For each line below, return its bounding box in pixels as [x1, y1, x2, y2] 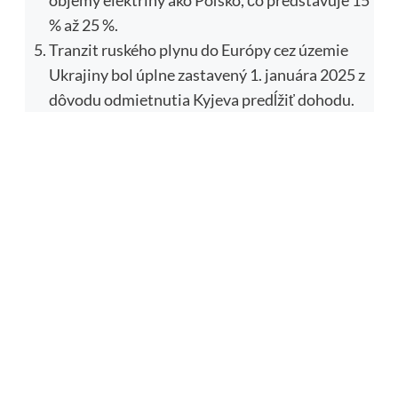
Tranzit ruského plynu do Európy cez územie [48, 39, 348, 60]
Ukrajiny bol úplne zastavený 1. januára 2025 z [48, 64, 365, 84]
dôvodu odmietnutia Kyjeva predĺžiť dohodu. [48, 89, 354, 109]
